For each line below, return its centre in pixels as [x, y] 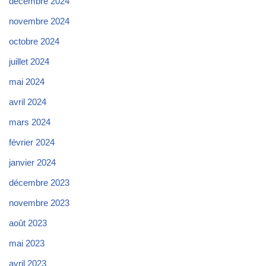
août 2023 [28, 223]
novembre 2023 [39, 202]
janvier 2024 [32, 162]
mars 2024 [30, 122]
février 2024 [32, 142]
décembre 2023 [39, 182]
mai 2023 [27, 243]
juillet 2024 [29, 61]
